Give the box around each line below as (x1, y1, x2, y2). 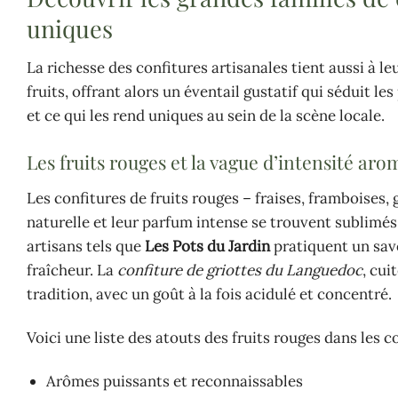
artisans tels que (27, 235, 145, 256)
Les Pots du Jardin (145, 235, 270, 256)
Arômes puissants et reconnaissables (46, 370, 304, 391)
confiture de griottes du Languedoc (117, 259, 362, 280)
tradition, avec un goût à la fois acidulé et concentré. (27, 283, 392, 304)
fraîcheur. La (27, 259, 117, 280)
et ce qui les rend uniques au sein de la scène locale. (27, 106, 385, 126)
